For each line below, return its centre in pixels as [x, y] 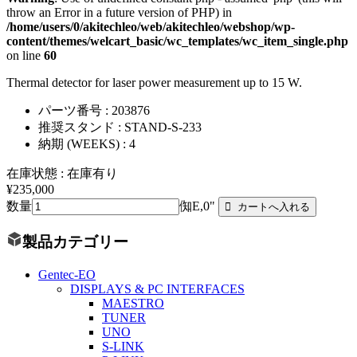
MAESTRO [133, 304]
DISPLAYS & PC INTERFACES [157, 289]
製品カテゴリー [75, 242]
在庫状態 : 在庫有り [62, 173]
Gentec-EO [67, 275]
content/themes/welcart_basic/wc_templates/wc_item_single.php [177, 41]
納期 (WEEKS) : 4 [87, 143]
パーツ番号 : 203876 [94, 110]
